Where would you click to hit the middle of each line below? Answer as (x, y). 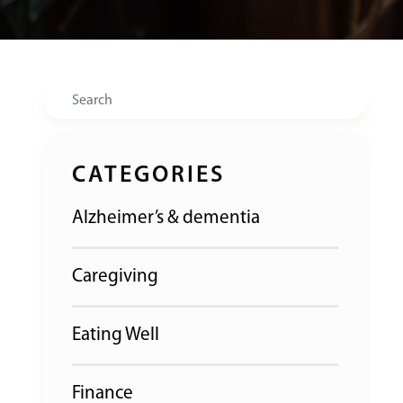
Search (69, 95)
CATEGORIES (149, 176)
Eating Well (116, 335)
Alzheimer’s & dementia (166, 218)
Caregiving (115, 277)
